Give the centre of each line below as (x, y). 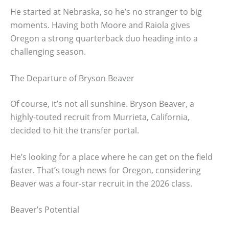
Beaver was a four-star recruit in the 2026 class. (101, 183)
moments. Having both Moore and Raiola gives (100, 25)
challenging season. (48, 52)
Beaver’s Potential (45, 210)
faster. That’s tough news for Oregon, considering (106, 170)
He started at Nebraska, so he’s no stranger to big (106, 12)
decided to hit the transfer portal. (75, 130)
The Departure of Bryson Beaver (72, 78)
